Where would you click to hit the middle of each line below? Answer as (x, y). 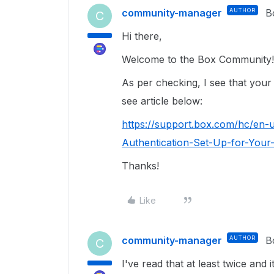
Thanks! (140, 166)
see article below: (164, 101)
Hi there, (143, 36)
